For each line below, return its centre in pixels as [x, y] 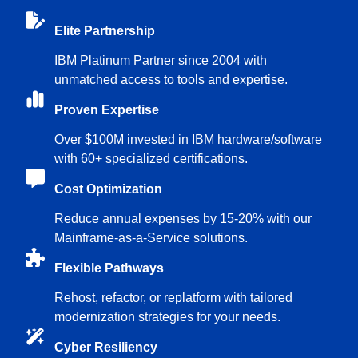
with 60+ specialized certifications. [151, 159]
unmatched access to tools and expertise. [171, 80]
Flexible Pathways [109, 268]
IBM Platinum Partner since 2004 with [161, 61]
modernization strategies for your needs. [167, 317]
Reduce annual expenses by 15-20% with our [183, 219]
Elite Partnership [105, 31]
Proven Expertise [107, 110]
